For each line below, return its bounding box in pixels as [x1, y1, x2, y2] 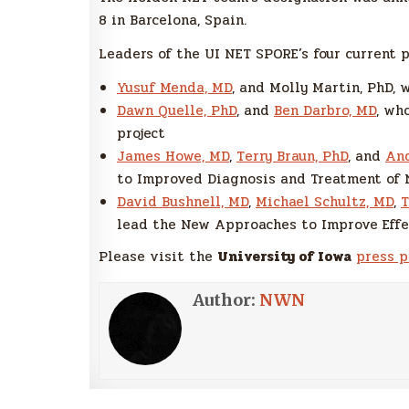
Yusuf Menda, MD [117, 77, 232, 100]
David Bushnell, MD [117, 191, 248, 214]
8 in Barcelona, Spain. [99, 9, 246, 32]
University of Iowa [217, 246, 351, 268]
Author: [193, 289, 259, 311]
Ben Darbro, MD [274, 100, 376, 122]
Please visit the [99, 246, 217, 268]
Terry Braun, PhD [236, 145, 348, 168]
